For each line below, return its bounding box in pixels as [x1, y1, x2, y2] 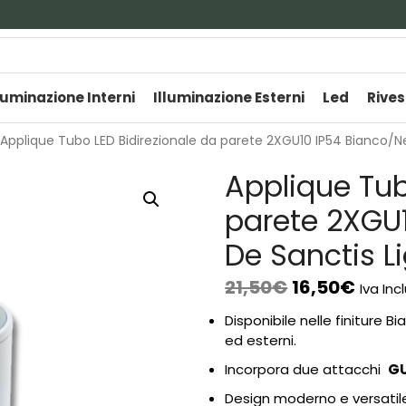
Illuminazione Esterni [153, 88, 304, 107]
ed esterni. [225, 331, 297, 350]
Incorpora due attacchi [225, 360, 389, 379]
